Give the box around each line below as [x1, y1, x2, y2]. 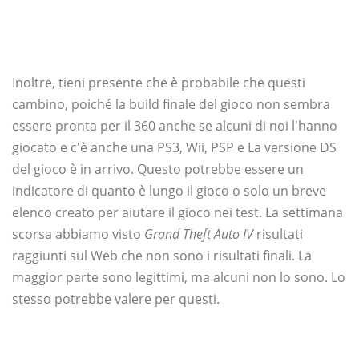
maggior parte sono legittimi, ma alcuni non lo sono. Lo [12, 268, 345, 287]
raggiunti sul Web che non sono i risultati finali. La [12, 247, 312, 265]
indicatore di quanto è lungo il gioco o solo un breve [12, 182, 326, 200]
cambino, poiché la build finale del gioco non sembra [12, 95, 330, 114]
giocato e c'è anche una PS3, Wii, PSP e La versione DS [12, 139, 337, 157]
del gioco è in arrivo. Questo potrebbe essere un [12, 160, 304, 179]
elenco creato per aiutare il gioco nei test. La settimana [12, 204, 343, 222]
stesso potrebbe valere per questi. [12, 290, 220, 309]
